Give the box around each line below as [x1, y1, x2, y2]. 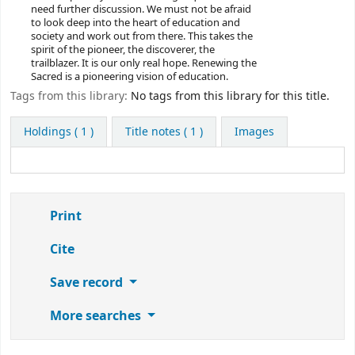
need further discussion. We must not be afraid [30, 2, 251, 17]
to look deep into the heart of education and [30, 15, 240, 31]
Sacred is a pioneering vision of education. [30, 69, 228, 85]
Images [234, 123, 274, 140]
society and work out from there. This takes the [30, 29, 253, 44]
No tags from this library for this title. [131, 87, 330, 105]
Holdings [24, 123, 71, 140]
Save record [47, 273, 126, 292]
